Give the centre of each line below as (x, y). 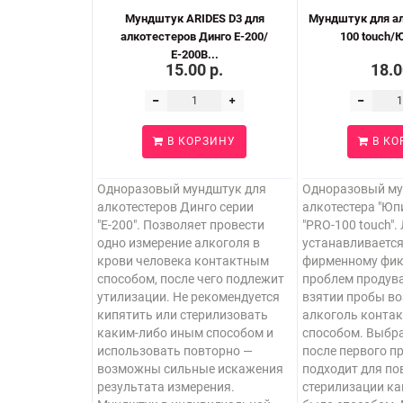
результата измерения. (166, 387)
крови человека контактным (183, 261)
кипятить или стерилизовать (183, 315)
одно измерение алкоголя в (179, 243)
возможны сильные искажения (190, 369)
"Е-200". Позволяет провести (181, 225)
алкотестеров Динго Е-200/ (195, 36)
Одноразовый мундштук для (182, 189)
